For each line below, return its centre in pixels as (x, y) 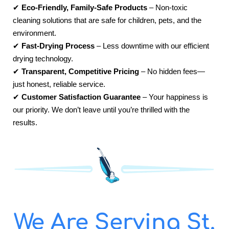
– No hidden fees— (172, 72)
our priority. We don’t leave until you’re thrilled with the (101, 110)
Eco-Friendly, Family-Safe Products (84, 8)
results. (25, 123)
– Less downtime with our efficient (152, 46)
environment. (35, 33)
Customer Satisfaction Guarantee (81, 97)
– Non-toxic (167, 8)
